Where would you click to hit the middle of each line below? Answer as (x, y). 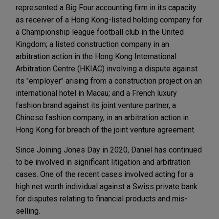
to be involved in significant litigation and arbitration (103, 162)
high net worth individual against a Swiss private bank (107, 187)
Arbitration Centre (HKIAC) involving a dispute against (107, 69)
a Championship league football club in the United (100, 32)
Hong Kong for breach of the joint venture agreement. (106, 130)
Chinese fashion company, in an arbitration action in (102, 118)
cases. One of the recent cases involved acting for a (104, 175)
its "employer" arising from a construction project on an (109, 81)
